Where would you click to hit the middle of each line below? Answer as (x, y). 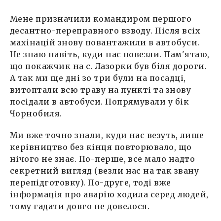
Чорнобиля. (36, 114)
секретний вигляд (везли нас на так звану (105, 171)
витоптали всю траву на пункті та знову (101, 90)
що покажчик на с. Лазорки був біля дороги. (109, 66)
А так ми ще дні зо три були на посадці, (98, 78)
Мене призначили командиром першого (101, 19)
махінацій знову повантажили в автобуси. (105, 43)
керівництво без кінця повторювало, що (101, 147)
